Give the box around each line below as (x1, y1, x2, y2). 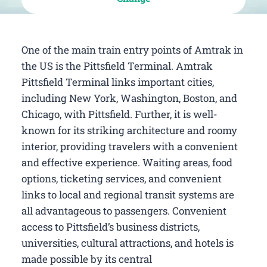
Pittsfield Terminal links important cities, (21, 74, 214, 89)
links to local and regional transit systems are (21, 187, 234, 201)
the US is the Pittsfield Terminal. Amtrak (21, 58, 213, 73)
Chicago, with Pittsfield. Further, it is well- (21, 107, 218, 121)
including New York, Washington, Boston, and (21, 91, 237, 105)
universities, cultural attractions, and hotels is (21, 235, 234, 250)
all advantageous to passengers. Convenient (21, 203, 226, 218)
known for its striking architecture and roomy (21, 123, 237, 137)
